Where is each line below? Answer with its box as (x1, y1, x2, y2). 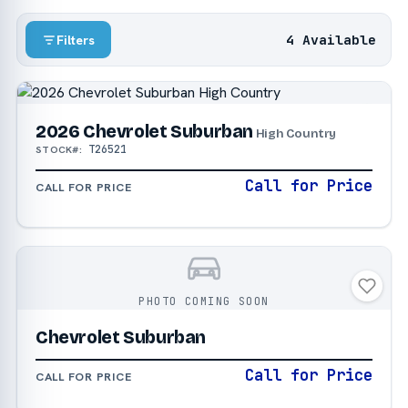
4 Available (286, 30, 377, 48)
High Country (253, 126, 337, 142)
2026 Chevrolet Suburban (35, 121, 254, 143)
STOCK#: (35, 143, 83, 157)
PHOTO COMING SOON (138, 294, 270, 310)
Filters (56, 31, 96, 48)
